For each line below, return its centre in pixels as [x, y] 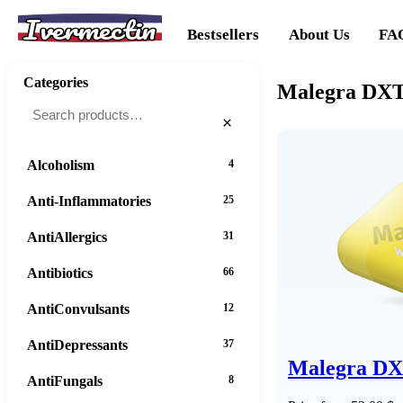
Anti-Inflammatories [89, 201]
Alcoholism [61, 165]
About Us [319, 34]
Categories [56, 82]
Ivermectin [90, 30]
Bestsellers [224, 34]
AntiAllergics [67, 237]
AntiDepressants [77, 345]
